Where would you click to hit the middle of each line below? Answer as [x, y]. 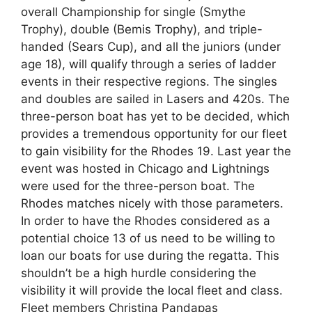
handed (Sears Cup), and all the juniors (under [151, 47]
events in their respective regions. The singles [149, 81]
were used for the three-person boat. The [138, 186]
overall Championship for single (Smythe [133, 12]
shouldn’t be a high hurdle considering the [139, 273]
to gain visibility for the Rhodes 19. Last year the [156, 151]
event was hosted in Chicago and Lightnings [145, 169]
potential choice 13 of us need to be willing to [148, 238]
